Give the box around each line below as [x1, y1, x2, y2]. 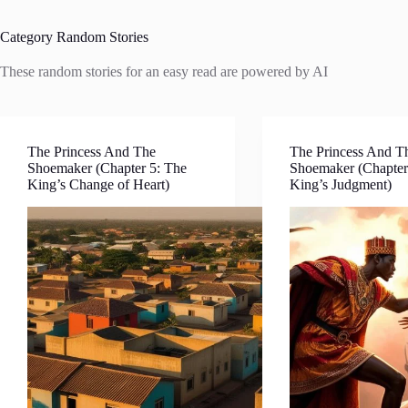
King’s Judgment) [290, 177, 393, 192]
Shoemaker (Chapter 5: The [27, 160, 187, 176]
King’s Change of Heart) [27, 177, 169, 192]
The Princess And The [27, 144, 156, 159]
